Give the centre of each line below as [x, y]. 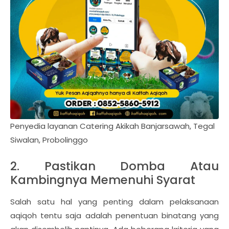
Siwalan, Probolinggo [49, 140]
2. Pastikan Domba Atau [114, 166]
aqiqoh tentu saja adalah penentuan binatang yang [114, 216]
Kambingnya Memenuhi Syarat [103, 180]
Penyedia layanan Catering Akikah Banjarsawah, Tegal [112, 126]
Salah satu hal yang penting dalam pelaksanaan [114, 202]
